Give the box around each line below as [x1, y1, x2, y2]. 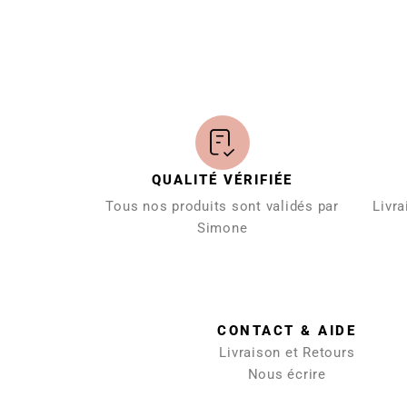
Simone [196, 220, 248, 236]
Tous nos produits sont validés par [105, 198, 339, 214]
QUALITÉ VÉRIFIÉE [152, 172, 293, 188]
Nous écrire [247, 366, 326, 382]
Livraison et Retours [219, 344, 355, 361]
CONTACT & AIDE [217, 323, 357, 339]
